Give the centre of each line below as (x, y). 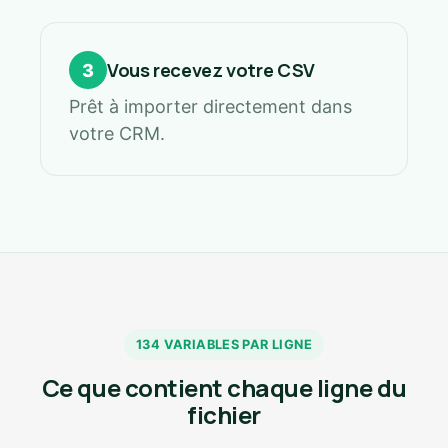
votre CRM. (117, 133)
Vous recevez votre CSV (211, 69)
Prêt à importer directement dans (210, 106)
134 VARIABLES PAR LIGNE (224, 344)
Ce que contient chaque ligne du (224, 387)
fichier (224, 414)
